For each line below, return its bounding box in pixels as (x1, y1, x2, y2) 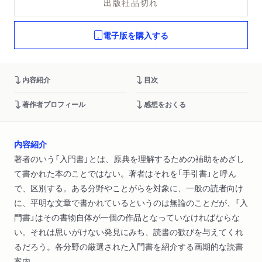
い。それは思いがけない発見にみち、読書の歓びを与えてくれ (14, 226, 243, 238)
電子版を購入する (103, 29, 168, 41)
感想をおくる (144, 99, 186, 110)
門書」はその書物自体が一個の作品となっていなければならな (14, 211, 240, 223)
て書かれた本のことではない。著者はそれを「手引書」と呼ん (14, 167, 236, 180)
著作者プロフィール (22, 99, 85, 110)
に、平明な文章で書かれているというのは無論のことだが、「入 (14, 196, 248, 209)
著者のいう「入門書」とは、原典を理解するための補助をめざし (14, 153, 244, 165)
